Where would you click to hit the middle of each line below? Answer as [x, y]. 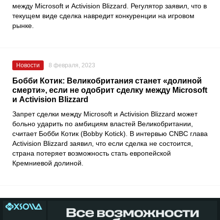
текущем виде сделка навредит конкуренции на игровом [103, 15]
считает [26, 133]
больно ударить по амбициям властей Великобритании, [103, 124]
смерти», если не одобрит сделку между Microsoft [110, 90]
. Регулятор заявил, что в [167, 6]
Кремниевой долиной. [48, 163]
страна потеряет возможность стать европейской [92, 153]
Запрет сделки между [48, 114]
